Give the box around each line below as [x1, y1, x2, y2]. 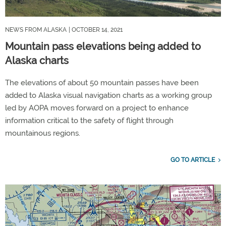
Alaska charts [5, 54, 69, 67]
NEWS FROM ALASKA [5, 26, 67, 33]
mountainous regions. [5, 128, 80, 138]
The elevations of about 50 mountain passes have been [5, 78, 199, 87]
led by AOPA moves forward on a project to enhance [5, 103, 189, 112]
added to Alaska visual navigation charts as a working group [5, 90, 212, 100]
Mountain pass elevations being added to [5, 40, 201, 52]
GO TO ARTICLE [171, 156, 215, 163]
